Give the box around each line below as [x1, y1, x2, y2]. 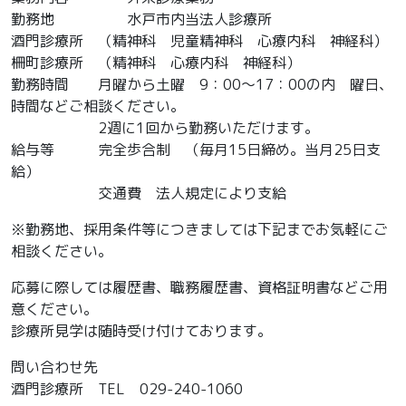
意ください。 [11, 298, 98, 319]
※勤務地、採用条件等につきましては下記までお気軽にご [11, 218, 388, 239]
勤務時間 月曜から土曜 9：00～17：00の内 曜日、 [11, 73, 393, 94]
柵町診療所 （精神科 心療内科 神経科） [11, 52, 301, 72]
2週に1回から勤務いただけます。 [11, 117, 319, 138]
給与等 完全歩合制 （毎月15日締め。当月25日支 [11, 139, 381, 159]
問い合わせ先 [11, 356, 98, 377]
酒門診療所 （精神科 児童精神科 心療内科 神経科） [11, 30, 388, 51]
